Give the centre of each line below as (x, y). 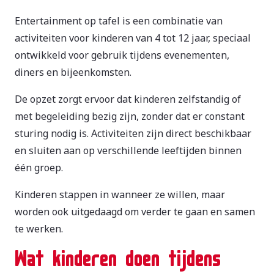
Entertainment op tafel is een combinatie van (119, 21)
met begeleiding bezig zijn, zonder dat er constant (130, 117)
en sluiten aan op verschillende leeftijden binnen (128, 151)
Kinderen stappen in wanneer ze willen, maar (120, 195)
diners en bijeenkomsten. (73, 72)
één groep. (39, 168)
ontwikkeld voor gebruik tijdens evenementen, (122, 55)
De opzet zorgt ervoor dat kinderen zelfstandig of (128, 99)
